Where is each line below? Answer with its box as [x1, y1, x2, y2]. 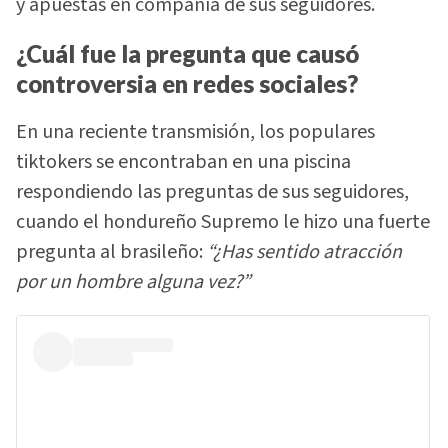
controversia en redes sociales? [16, 68, 358, 98]
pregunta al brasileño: [16, 238, 207, 267]
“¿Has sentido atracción [207, 238, 402, 267]
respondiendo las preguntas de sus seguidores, [16, 178, 409, 207]
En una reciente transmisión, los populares [16, 118, 375, 147]
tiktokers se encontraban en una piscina [16, 148, 351, 177]
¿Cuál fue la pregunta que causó [16, 38, 359, 68]
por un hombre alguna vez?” [16, 268, 251, 297]
